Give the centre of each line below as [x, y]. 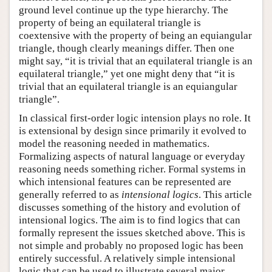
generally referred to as [70, 195]
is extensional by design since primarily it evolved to [133, 131]
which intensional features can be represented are [125, 182]
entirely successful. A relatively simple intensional [127, 259]
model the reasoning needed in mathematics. [114, 144]
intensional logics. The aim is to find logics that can [130, 220]
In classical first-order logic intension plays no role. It [135, 118]
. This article [225, 195]
